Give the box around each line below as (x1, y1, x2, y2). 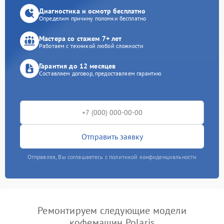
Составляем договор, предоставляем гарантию (39, 69, 162, 77)
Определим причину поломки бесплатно (39, 14, 146, 22)
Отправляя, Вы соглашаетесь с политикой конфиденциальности (27, 153, 197, 160)
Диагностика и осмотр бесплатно (39, 6, 146, 15)
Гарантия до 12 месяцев (39, 61, 116, 70)
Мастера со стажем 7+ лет (39, 33, 122, 43)
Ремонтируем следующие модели (37, 204, 186, 217)
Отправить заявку (81, 131, 143, 141)
